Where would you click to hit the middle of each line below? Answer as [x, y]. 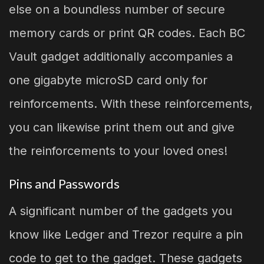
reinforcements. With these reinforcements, [131, 103]
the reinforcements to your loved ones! [118, 151]
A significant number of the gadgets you [121, 211]
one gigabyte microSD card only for [108, 80]
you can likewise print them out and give [122, 127]
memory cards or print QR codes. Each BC [127, 33]
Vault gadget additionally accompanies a [121, 56]
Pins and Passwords [64, 184]
